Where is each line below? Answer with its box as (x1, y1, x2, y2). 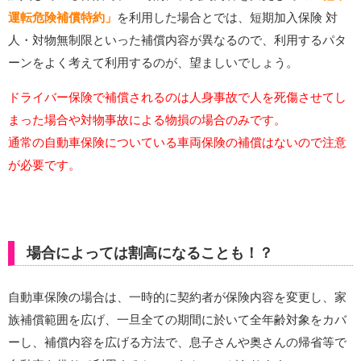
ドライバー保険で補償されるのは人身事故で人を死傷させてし (8, 90, 346, 105)
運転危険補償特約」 (8, 10, 117, 25)
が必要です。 (8, 158, 81, 172)
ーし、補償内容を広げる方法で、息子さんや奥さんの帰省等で (8, 335, 346, 350)
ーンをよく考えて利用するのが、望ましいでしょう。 (8, 56, 298, 70)
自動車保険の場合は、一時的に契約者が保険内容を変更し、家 (8, 290, 346, 305)
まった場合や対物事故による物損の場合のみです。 (8, 113, 286, 127)
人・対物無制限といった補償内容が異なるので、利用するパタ (8, 33, 346, 48)
